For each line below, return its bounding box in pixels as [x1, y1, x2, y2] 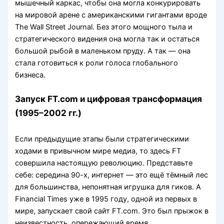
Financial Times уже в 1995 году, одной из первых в [15, 194, 197, 203]
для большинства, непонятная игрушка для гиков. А [15, 182, 201, 191]
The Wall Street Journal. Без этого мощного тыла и [15, 22, 193, 32]
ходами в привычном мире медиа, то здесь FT [15, 146, 181, 155]
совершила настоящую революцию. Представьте [15, 158, 193, 167]
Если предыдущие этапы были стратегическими [15, 134, 189, 143]
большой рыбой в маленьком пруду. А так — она [15, 46, 191, 56]
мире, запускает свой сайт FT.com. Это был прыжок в [15, 206, 209, 215]
